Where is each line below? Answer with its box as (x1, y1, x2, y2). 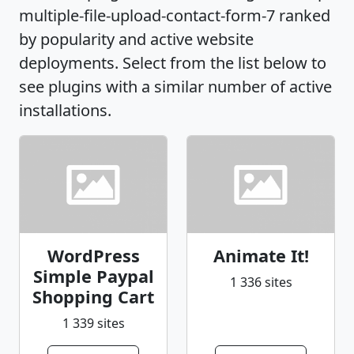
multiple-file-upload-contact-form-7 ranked (19, 5, 330, 26)
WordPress (47, 244, 140, 268)
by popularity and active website (19, 28, 254, 50)
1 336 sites (229, 273, 292, 292)
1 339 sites (62, 314, 125, 333)
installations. (19, 100, 111, 121)
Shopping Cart (32, 285, 154, 309)
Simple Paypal (32, 265, 154, 288)
